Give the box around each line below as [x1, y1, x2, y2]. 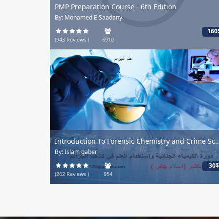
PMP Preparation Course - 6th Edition [55, 2, 176, 12]
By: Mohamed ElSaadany [55, 13, 122, 22]
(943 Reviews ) [55, 36, 89, 44]
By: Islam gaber [55, 147, 97, 156]
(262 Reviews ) [55, 170, 89, 178]
